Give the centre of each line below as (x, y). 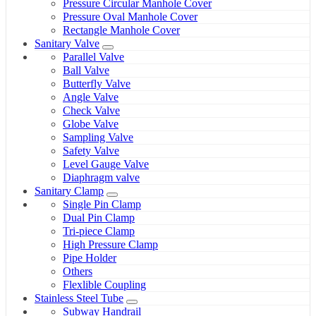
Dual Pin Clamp (99, 218)
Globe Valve (91, 124)
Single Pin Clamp (102, 205)
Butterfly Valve (97, 84)
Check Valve (91, 111)
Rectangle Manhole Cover (121, 30)
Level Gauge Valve (106, 164)
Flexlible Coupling (104, 285)
